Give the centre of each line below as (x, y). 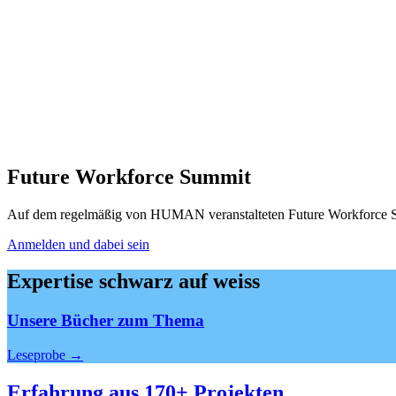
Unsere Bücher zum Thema (106, 321)
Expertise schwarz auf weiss (133, 282)
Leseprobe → (45, 355)
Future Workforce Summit (129, 176)
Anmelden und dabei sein (78, 244)
